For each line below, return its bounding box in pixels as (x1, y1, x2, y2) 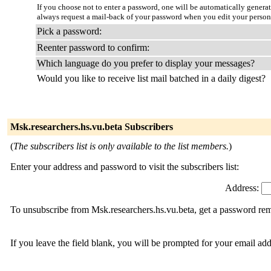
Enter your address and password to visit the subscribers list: (10, 162, 239, 172)
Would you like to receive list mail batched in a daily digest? (37, 73, 266, 83)
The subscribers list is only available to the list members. (13, 141, 229, 151)
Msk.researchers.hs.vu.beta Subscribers (10, 122, 173, 132)
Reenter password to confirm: (37, 42, 149, 53)
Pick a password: (37, 26, 102, 36)
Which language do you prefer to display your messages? (37, 58, 255, 68)
